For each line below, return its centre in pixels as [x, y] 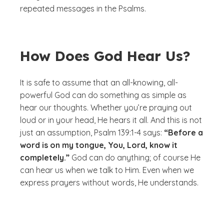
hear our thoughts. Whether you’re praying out [106, 107]
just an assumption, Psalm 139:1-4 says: [91, 132]
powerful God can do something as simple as [103, 95]
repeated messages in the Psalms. [83, 8]
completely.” [45, 157]
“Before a [182, 132]
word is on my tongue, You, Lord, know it [99, 145]
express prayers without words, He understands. [110, 182]
